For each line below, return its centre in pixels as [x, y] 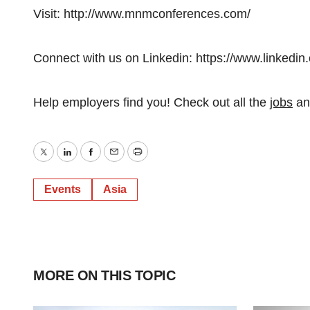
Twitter [61, 162]
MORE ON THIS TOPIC [104, 275]
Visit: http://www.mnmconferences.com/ [142, 14]
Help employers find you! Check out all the [152, 102]
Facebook [117, 162]
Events [63, 189]
